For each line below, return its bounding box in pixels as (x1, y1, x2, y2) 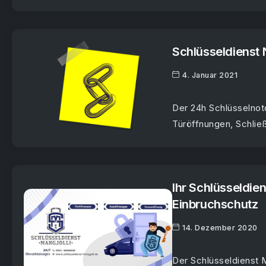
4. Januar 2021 (182, 70, 237, 80)
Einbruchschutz (172, 197, 258, 212)
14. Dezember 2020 (182, 223, 258, 232)
